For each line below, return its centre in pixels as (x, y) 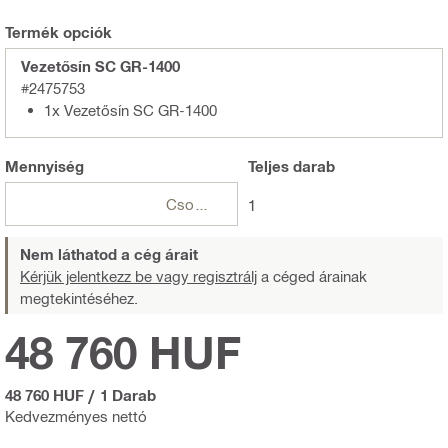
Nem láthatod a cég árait (109, 254)
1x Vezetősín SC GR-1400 (130, 110)
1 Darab (128, 395)
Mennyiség (44, 166)
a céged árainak (312, 276)
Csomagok (201, 204)
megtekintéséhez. (79, 298)
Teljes (268, 166)
